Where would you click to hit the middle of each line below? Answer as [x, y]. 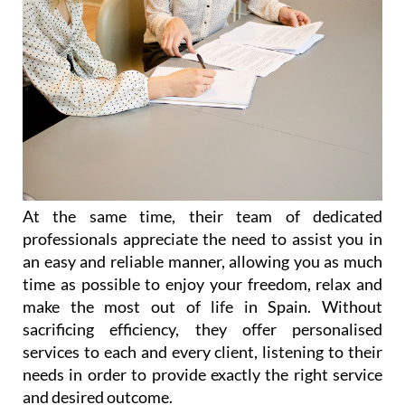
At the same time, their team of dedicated [202, 216]
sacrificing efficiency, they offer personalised [202, 329]
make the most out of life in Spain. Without [202, 306]
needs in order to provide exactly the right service [202, 374]
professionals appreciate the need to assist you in [202, 238]
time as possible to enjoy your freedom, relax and [202, 283]
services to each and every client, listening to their [202, 351]
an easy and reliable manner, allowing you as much [202, 261]
